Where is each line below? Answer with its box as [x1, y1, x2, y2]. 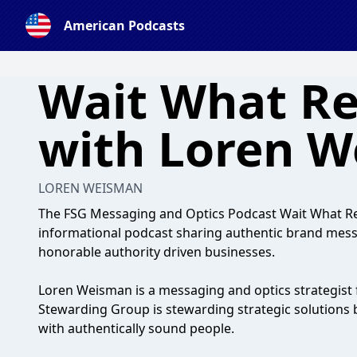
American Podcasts [64, 17, 185, 34]
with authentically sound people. [38, 320, 234, 337]
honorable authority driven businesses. [38, 243, 275, 261]
